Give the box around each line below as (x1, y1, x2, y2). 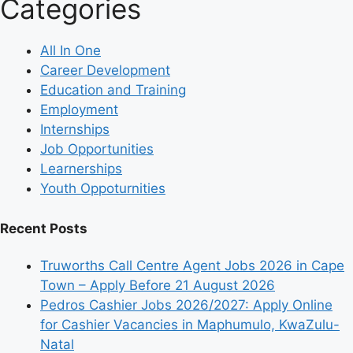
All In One (40, 43, 101, 59)
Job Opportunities (40, 141, 154, 158)
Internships (40, 121, 110, 138)
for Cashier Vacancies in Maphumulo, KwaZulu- (40, 317, 340, 333)
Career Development (40, 62, 170, 79)
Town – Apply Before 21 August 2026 (40, 277, 275, 294)
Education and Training (40, 82, 186, 98)
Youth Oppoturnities (40, 180, 165, 197)
